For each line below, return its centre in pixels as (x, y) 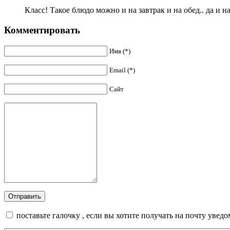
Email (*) (122, 70)
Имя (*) (120, 51)
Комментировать (42, 30)
